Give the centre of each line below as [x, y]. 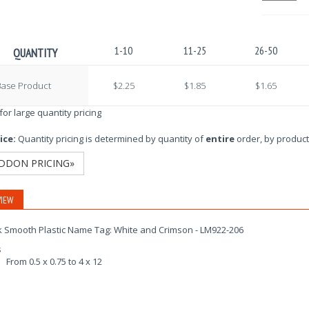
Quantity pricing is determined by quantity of [110, 138]
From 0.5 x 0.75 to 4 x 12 [54, 261]
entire [220, 138]
